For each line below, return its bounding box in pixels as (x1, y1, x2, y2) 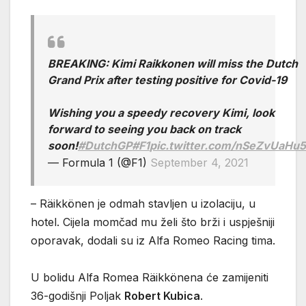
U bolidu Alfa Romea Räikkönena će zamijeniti (31, 270, 268, 285)
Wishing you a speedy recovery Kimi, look (48, 106, 275, 120)
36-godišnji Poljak (31, 289, 124, 303)
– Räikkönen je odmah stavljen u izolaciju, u (31, 197, 255, 211)
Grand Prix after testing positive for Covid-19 (48, 73, 287, 87)
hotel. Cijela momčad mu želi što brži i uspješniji (31, 215, 275, 229)
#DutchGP (78, 139, 132, 153)
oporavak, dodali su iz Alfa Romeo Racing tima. (31, 234, 275, 248)
